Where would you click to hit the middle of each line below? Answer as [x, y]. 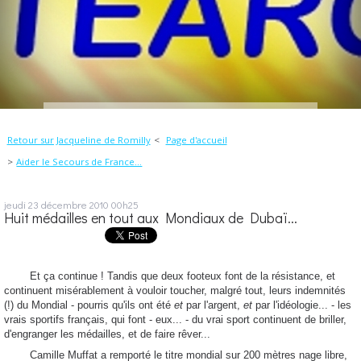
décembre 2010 [75, 204]
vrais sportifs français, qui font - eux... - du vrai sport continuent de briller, [175, 320]
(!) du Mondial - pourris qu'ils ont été [89, 305]
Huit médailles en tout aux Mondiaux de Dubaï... [151, 218]
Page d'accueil [196, 139]
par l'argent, [213, 305]
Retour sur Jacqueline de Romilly [79, 139]
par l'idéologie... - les [302, 305]
